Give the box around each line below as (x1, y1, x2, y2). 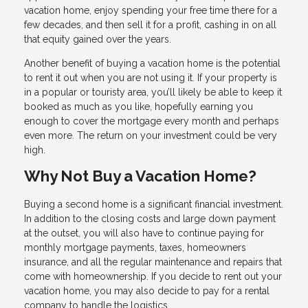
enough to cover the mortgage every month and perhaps (24, 115, 279, 127)
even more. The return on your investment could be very (24, 130, 277, 142)
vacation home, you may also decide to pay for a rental (24, 285, 269, 297)
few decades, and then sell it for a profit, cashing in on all (24, 19, 276, 31)
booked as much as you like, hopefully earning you (24, 101, 253, 113)
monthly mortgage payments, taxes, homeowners (24, 242, 246, 254)
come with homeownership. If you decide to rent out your (24, 271, 282, 283)
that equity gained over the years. (24, 34, 174, 45)
